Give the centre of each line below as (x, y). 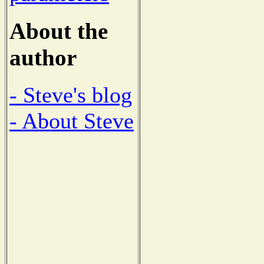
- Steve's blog (71, 95)
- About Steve (72, 121)
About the (59, 31)
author (43, 57)
